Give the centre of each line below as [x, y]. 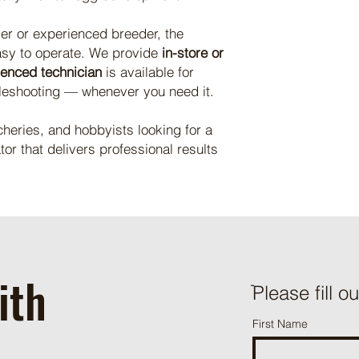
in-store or [193, 52]
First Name [280, 323]
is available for [148, 71]
